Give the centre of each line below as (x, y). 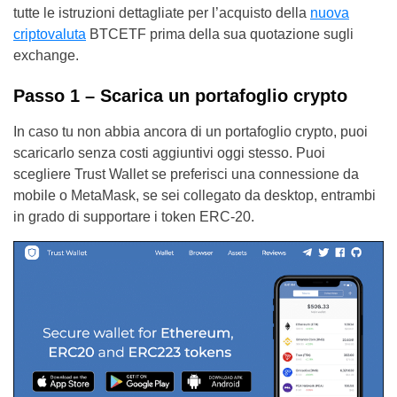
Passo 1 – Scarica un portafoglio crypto (180, 95)
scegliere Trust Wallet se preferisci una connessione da (186, 174)
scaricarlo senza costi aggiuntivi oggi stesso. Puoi (169, 152)
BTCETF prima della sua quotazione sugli (220, 34)
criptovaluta (50, 34)
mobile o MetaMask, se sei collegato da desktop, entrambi (195, 195)
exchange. (46, 55)
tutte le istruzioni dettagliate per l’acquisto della (162, 12)
